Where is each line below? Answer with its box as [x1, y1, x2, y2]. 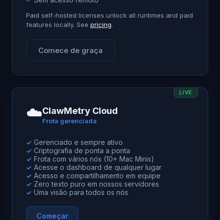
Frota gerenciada [42, 116, 97, 125]
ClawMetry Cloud [42, 105, 118, 116]
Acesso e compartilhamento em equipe [34, 171, 161, 180]
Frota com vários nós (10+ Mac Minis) [34, 155, 154, 163]
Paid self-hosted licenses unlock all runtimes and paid [26, 11, 193, 19]
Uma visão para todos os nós [34, 188, 128, 196]
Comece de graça [38, 46, 103, 55]
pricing [90, 21, 111, 28]
